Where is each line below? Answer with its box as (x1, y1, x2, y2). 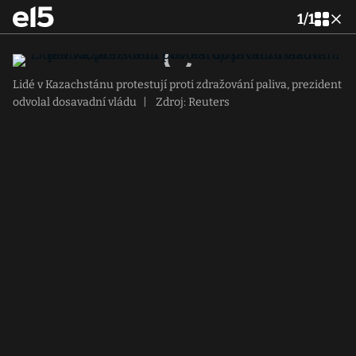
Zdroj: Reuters (153, 95, 230, 109)
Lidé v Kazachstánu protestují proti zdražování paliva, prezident (13, 78, 342, 91)
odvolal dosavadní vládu (13, 95, 137, 109)
